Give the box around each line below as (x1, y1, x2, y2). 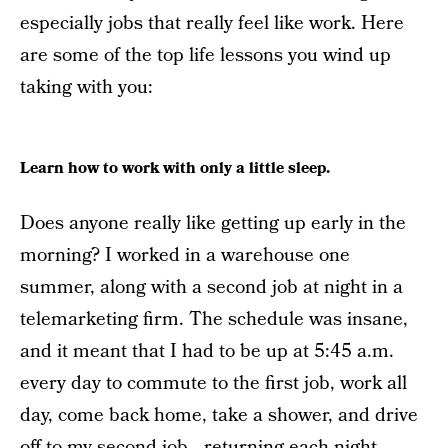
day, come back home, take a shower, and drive (20, 402, 418, 430)
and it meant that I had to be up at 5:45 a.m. (20, 338, 394, 366)
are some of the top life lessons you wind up (20, 42, 391, 69)
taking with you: (20, 74, 153, 101)
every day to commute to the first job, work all (20, 370, 407, 398)
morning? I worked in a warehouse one (20, 242, 350, 270)
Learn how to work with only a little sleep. (20, 156, 330, 179)
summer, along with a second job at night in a (20, 274, 403, 302)
